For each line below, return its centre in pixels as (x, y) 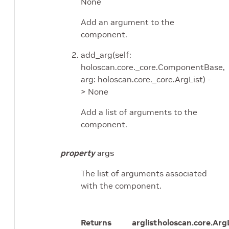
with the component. (121, 186)
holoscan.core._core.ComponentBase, (153, 67)
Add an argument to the (128, 22)
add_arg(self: (106, 55)
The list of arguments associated (144, 174)
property (78, 153)
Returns (96, 223)
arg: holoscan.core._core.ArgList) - (146, 79)
